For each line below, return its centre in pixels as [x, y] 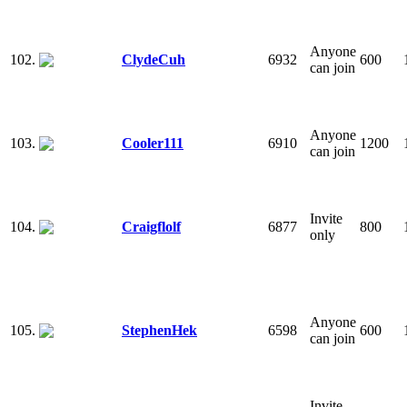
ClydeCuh [154, 59]
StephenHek [159, 330]
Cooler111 [153, 143]
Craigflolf [151, 226]
